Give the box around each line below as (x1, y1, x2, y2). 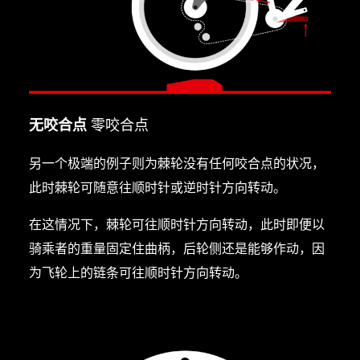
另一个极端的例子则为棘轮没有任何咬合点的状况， (28, 153, 325, 172)
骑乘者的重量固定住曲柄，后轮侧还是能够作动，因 (28, 239, 325, 257)
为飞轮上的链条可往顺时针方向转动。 (28, 263, 247, 281)
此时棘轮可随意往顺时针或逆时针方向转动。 (28, 178, 286, 196)
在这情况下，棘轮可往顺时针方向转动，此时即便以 (28, 215, 325, 233)
